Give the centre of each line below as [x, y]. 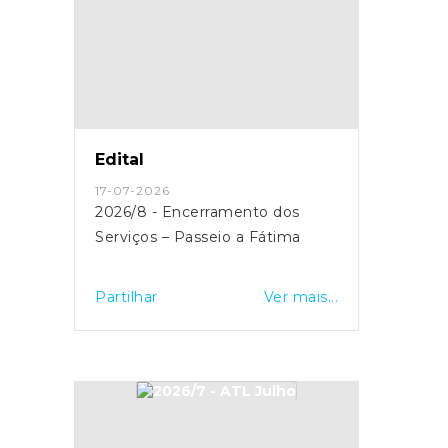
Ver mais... [300, 296]
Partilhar [126, 296]
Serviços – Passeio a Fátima [198, 236]
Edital [119, 159]
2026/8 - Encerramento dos [197, 211]
